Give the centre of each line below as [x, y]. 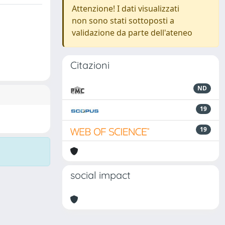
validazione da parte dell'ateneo [132, 33]
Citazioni [90, 65]
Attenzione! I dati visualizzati [126, 9]
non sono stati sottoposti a [123, 21]
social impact [100, 175]
